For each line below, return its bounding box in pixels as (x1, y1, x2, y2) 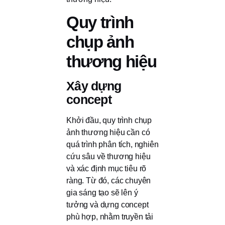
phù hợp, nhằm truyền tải (66, 212, 154, 221)
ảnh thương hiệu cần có (66, 128, 150, 137)
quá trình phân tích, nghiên (66, 140, 159, 149)
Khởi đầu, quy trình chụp (66, 116, 152, 125)
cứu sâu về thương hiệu (66, 152, 151, 161)
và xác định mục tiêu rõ (66, 164, 147, 173)
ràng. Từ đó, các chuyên (66, 176, 151, 185)
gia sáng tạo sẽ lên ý (66, 188, 138, 197)
